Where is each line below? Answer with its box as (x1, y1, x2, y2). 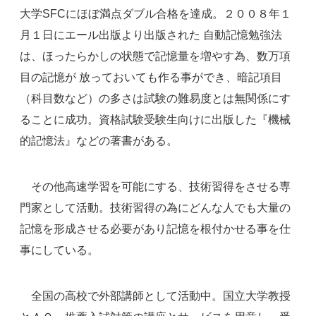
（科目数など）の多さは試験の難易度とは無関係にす (19, 92, 291, 104)
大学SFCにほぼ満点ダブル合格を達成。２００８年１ (19, 7, 291, 20)
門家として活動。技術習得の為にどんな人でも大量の (19, 201, 291, 214)
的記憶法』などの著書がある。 (19, 134, 178, 147)
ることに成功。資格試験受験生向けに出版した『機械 (19, 113, 291, 126)
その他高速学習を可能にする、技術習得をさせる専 (19, 180, 291, 193)
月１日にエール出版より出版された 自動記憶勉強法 (19, 28, 282, 41)
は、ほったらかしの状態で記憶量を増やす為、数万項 (19, 49, 291, 62)
